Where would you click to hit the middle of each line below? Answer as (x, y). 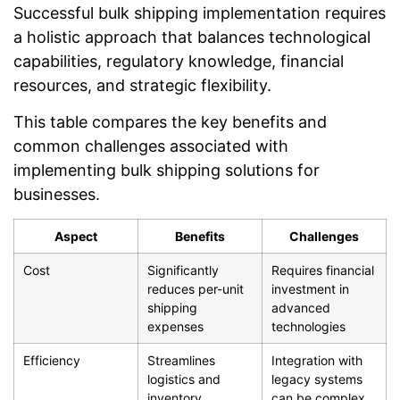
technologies (308, 327)
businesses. (57, 195)
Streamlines (181, 361)
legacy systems (317, 379)
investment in (310, 289)
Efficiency (52, 361)
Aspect (76, 237)
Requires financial (323, 271)
